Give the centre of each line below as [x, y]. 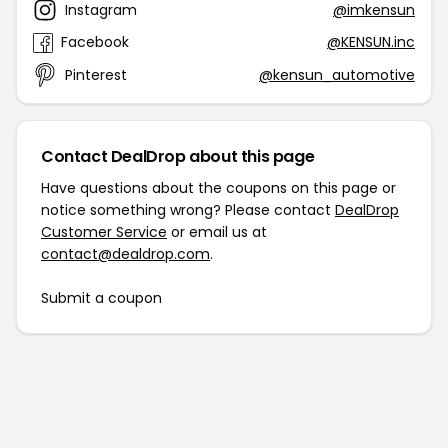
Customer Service [104, 232]
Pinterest [96, 74]
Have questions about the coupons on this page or [218, 188]
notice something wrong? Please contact [188, 210]
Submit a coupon [101, 298]
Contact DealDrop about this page [178, 156]
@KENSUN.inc [371, 42]
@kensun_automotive [337, 74]
